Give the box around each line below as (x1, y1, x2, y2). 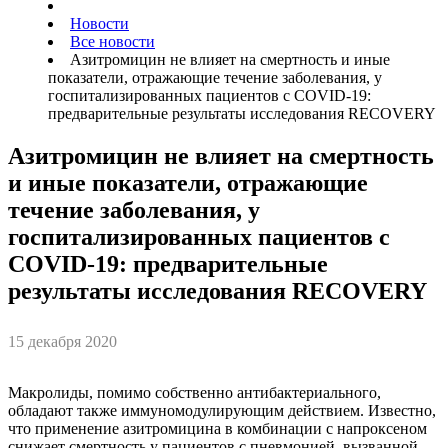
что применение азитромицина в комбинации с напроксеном (8, 419, 427, 437)
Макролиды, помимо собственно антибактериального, (8, 383, 381, 401)
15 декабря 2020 (8, 333, 117, 351)
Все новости (70, 33, 155, 50)
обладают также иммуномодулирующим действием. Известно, (8, 401, 436, 419)
